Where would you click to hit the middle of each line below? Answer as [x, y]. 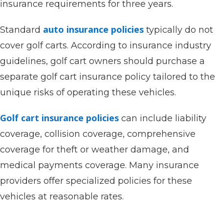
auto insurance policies [93, 29]
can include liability [163, 118]
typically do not [178, 30]
